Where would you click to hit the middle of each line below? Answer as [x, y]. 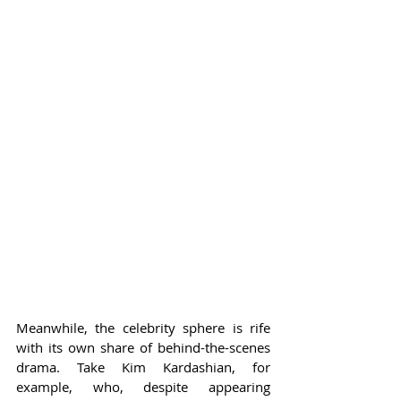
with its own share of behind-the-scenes [143, 347]
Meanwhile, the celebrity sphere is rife [143, 327]
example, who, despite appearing [143, 386]
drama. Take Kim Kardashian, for [143, 367]
